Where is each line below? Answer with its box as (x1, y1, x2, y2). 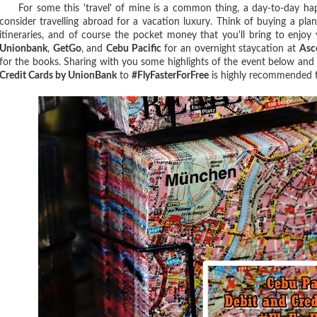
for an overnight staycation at (161, 44, 299, 54)
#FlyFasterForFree (132, 71, 209, 81)
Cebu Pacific (106, 44, 161, 54)
